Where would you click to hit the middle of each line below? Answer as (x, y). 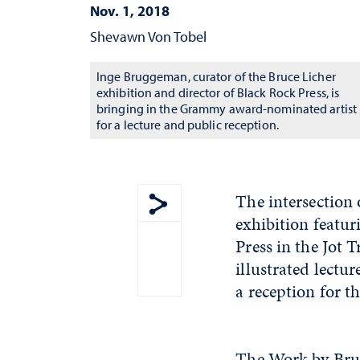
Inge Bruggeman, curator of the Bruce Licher (216, 76)
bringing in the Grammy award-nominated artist (227, 108)
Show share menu (213, 226)
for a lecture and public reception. (188, 125)
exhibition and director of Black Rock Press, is (218, 92)
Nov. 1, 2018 (130, 11)
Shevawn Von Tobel (148, 37)
